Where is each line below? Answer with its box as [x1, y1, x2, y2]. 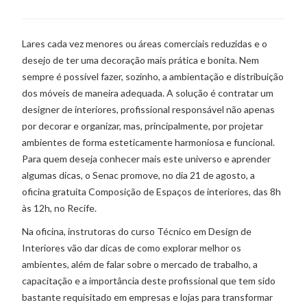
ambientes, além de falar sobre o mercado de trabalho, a [22, 258, 258, 271]
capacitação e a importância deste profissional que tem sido [22, 275, 276, 287]
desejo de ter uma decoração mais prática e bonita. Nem [22, 54, 260, 66]
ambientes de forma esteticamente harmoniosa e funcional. [22, 136, 275, 149]
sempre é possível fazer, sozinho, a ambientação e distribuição [22, 71, 284, 83]
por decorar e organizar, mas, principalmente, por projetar [22, 120, 264, 132]
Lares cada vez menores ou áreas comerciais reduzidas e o [22, 38, 268, 50]
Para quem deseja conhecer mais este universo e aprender [22, 153, 271, 165]
